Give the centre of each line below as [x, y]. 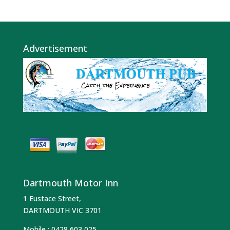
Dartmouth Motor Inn [70, 183]
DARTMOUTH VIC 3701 [62, 210]
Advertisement [55, 48]
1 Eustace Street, [52, 198]
